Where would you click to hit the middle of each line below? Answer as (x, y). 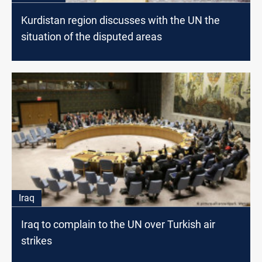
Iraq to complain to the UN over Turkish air (118, 224)
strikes (37, 240)
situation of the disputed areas (92, 37)
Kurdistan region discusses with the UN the (120, 20)
